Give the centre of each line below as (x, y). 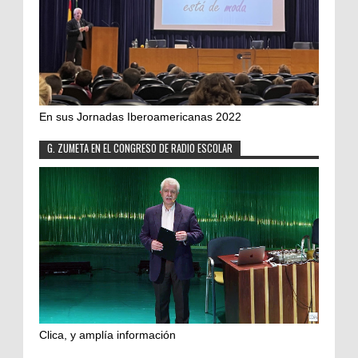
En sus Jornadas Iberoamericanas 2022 (140, 116)
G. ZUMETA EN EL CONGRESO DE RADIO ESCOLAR (140, 148)
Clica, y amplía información (107, 334)
